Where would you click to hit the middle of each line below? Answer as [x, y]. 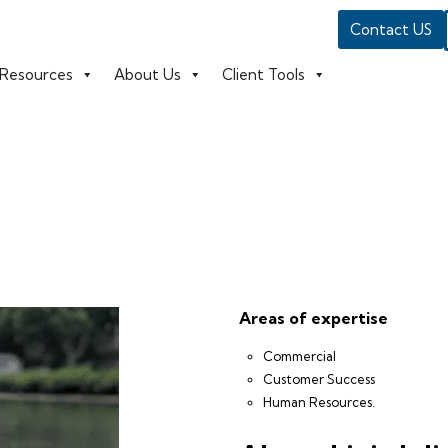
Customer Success [319, 379]
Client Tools [263, 74]
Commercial [299, 356]
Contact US [390, 29]
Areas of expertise [313, 318]
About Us [147, 74]
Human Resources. [319, 402]
